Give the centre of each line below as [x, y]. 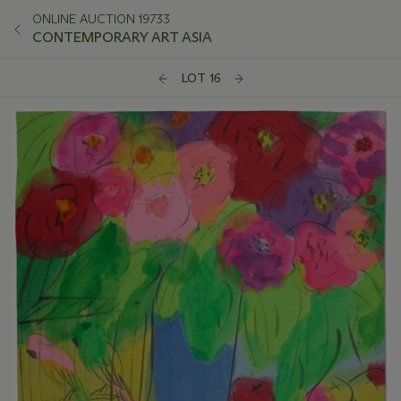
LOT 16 [200, 78]
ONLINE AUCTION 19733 [101, 19]
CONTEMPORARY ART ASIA [122, 37]
